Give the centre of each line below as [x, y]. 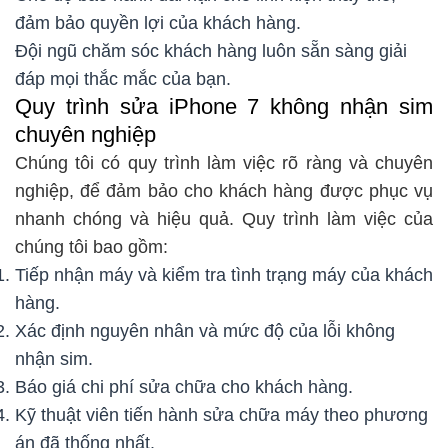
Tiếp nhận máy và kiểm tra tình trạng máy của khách [224, 275]
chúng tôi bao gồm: [91, 247]
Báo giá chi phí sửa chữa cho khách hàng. [184, 387]
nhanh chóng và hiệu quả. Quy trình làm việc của [224, 219]
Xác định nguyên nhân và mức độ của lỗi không [205, 331]
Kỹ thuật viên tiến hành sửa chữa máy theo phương [221, 415]
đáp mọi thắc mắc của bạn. [123, 79]
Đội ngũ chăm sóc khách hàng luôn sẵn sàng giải [211, 51]
